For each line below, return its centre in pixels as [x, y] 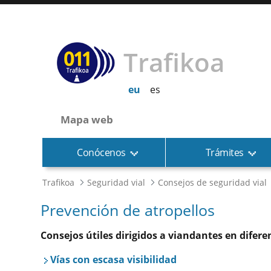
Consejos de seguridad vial [213, 182]
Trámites [224, 152]
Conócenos [101, 152]
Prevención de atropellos [128, 210]
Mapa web [87, 119]
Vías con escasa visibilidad [113, 260]
